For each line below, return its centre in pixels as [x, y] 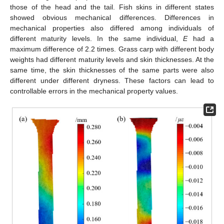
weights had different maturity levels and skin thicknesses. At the [112, 59]
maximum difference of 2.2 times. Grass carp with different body [112, 49]
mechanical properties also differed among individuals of [112, 28]
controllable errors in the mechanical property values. [94, 91]
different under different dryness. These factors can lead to [112, 80]
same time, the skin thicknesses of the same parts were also [112, 70]
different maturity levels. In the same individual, [97, 38]
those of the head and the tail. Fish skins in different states [112, 7]
